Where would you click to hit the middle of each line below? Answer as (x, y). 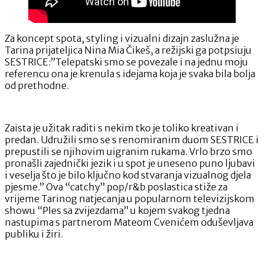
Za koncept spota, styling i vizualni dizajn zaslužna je (122, 38)
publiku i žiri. (34, 234)
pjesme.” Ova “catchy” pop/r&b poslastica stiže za (116, 187)
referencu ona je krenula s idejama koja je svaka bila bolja (130, 73)
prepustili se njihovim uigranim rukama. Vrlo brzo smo (128, 151)
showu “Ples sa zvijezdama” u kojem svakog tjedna (117, 210)
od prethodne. (37, 85)
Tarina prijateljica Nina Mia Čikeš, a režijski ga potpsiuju (128, 50)
